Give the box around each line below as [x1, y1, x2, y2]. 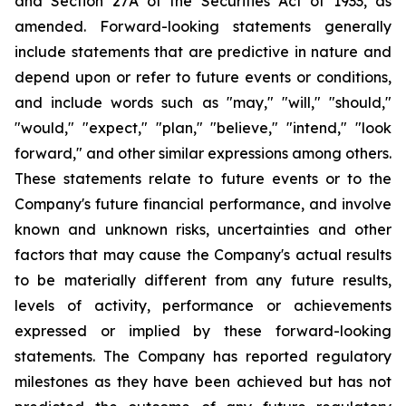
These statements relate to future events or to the [14, 169, 391, 188]
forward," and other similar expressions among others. [14, 144, 391, 162]
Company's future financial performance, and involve [14, 195, 391, 213]
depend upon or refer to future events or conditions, [14, 68, 391, 86]
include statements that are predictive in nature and [14, 43, 391, 61]
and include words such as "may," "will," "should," [14, 93, 391, 111]
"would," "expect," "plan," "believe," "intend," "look [14, 119, 391, 137]
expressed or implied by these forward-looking [14, 322, 391, 340]
